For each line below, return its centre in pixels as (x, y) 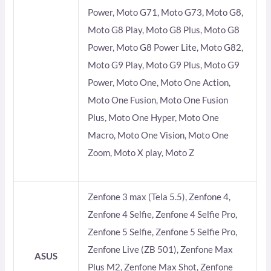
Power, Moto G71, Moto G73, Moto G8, (166, 12)
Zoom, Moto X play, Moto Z (141, 152)
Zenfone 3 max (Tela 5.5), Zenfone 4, (159, 197)
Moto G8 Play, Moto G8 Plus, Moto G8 (164, 30)
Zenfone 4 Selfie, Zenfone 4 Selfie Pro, (163, 214)
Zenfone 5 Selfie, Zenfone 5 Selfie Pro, (163, 232)
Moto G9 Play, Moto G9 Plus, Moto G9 (164, 65)
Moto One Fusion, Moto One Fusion (158, 100)
